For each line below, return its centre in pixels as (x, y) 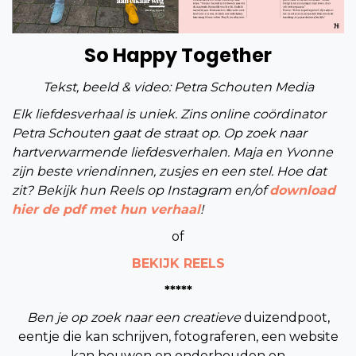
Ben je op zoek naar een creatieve (135, 317)
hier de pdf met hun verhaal (106, 209)
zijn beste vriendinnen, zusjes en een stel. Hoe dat (169, 171)
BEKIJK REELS (178, 263)
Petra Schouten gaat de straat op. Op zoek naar (159, 133)
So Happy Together (178, 55)
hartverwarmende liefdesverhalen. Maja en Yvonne (172, 152)
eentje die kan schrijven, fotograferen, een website (178, 336)
